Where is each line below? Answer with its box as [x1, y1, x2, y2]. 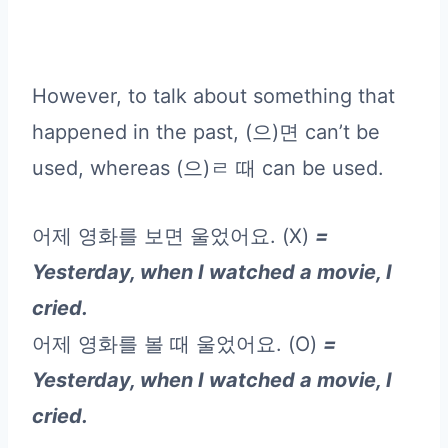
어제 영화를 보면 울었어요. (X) [32, 223, 315, 248]
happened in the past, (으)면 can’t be [32, 119, 380, 144]
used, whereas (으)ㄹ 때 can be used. [32, 155, 384, 180]
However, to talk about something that [32, 83, 395, 108]
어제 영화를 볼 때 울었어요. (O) [32, 331, 323, 356]
